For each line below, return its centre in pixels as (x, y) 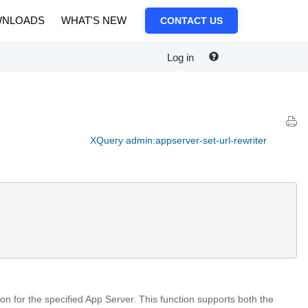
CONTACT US (191, 21)
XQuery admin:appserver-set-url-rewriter (178, 140)
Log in (180, 58)
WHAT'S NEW (94, 20)
